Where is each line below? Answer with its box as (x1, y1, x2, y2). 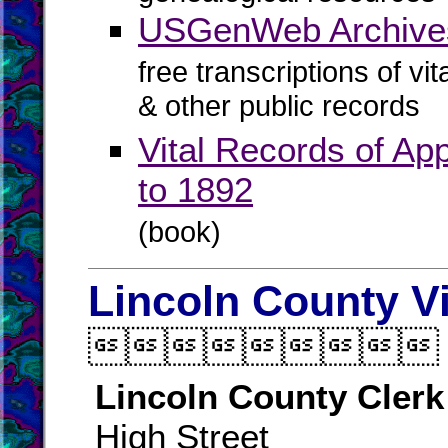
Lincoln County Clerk (95, 377, 444, 416)
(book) (138, 216, 221, 248)
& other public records (138, 90, 420, 129)
